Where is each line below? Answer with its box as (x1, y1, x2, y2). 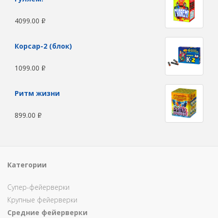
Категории (7, 160, 47, 169)
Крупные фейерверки (7, 195, 77, 204)
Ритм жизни (15, 89, 60, 98)
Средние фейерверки (7, 208, 88, 217)
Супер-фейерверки (7, 182, 70, 192)
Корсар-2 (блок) (15, 41, 72, 51)
